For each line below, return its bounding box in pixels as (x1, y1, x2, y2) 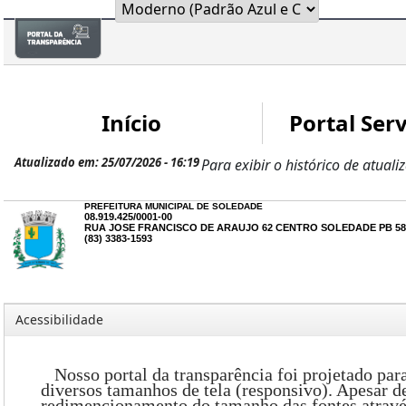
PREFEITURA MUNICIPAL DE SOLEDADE (84, 201, 264, 211)
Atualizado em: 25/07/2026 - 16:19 (14, 154, 199, 170)
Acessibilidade (15, 311, 103, 328)
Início (101, 108, 161, 139)
